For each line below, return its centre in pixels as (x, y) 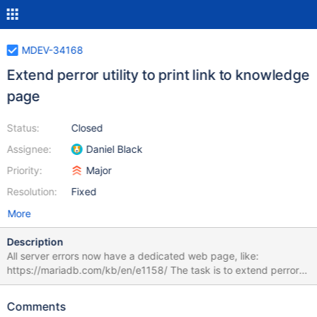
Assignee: (29, 149)
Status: (23, 128)
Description (35, 242)
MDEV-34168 (52, 50)
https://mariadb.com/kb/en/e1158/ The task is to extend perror (153, 270)
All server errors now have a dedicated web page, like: (133, 256)
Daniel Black (114, 149)
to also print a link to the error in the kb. (98, 284)
